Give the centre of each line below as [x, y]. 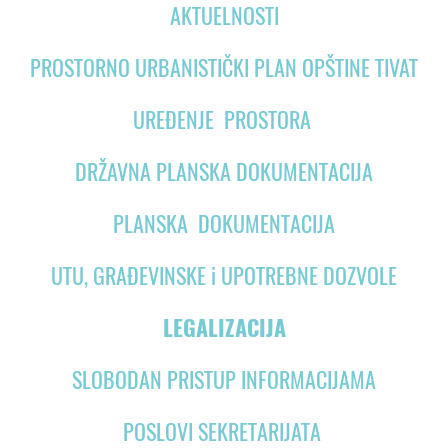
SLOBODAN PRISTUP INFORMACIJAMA [224, 380]
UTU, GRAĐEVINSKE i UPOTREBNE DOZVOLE [224, 276]
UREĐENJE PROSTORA [221, 120]
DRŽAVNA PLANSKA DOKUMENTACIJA [224, 172]
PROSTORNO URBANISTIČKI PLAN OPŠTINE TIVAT [224, 68]
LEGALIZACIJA [224, 328]
